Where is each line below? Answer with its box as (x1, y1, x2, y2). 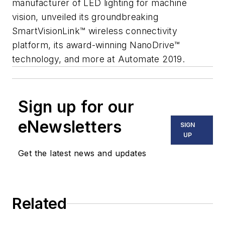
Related (12, 194, 67, 213)
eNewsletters (18, 117, 122, 137)
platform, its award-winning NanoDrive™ (12, 40, 180, 51)
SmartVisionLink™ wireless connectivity (12, 26, 178, 37)
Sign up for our (18, 97, 134, 117)
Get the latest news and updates (18, 148, 147, 159)
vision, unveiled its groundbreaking (12, 12, 158, 23)
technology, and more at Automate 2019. (12, 54, 185, 65)
